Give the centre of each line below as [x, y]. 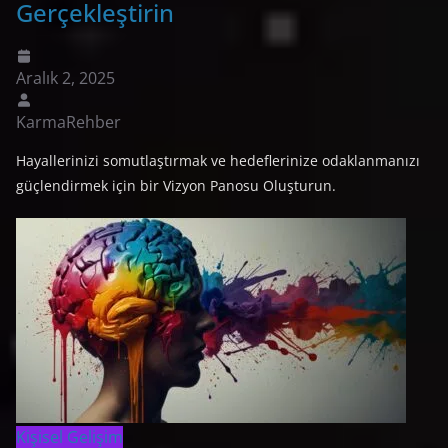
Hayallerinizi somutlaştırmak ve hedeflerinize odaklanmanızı [218, 160]
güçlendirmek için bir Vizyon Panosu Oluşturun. [176, 185]
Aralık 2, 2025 [65, 77]
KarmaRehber [68, 121]
